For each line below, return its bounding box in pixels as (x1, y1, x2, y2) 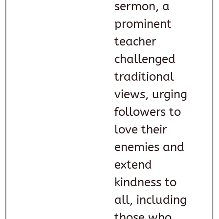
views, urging (114, 87, 187, 101)
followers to (114, 105, 181, 119)
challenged (114, 52, 175, 66)
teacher (114, 34, 156, 48)
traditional (114, 69, 174, 84)
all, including (114, 193, 187, 207)
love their (114, 122, 167, 136)
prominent (114, 17, 172, 31)
